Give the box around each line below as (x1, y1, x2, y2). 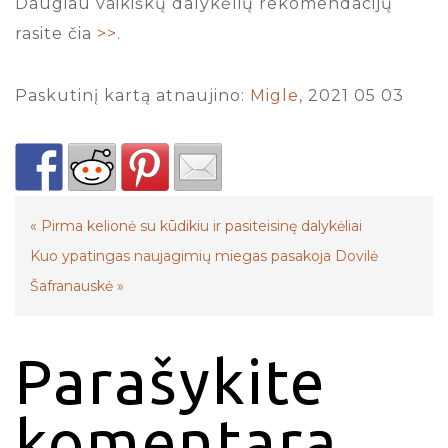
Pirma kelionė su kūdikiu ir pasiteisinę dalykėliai (41, 216, 362, 235)
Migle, (250, 85, 303, 105)
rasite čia (15, 23, 97, 43)
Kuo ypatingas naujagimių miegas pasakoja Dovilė (30, 246, 378, 265)
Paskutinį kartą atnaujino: (15, 85, 250, 105)
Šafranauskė (30, 276, 113, 295)
